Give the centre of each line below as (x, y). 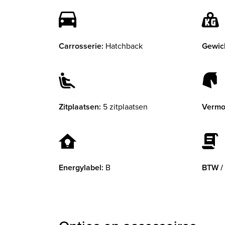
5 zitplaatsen (125, 107)
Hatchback (124, 46)
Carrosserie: (81, 46)
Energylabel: (81, 168)
